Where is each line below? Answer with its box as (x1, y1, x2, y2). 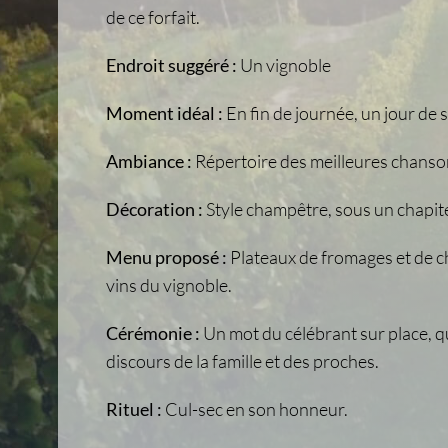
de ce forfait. (106, 6, 201, 28)
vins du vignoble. (106, 274, 233, 296)
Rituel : (106, 398, 163, 420)
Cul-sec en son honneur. (162, 398, 349, 420)
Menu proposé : (106, 246, 228, 268)
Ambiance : (106, 150, 193, 172)
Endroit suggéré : (106, 54, 238, 76)
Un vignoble (237, 54, 332, 76)
